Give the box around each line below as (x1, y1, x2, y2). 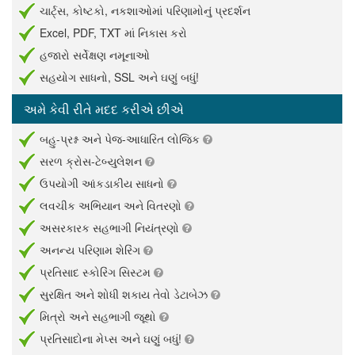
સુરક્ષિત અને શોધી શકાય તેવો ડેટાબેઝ (40, 285, 211, 302)
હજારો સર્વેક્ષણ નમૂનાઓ (40, 46, 150, 63)
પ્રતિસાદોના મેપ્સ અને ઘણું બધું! (40, 330, 185, 346)
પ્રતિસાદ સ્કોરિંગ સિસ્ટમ (40, 263, 154, 280)
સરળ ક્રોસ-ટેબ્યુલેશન (40, 152, 145, 169)
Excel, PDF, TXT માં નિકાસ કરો (40, 24, 187, 40)
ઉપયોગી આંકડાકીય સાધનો (40, 174, 167, 191)
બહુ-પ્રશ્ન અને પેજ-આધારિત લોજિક (40, 130, 203, 147)
